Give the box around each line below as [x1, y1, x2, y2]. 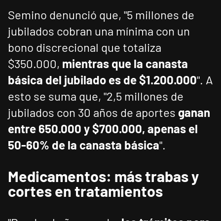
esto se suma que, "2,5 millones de [8, 89, 184, 104]
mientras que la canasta [62, 56, 188, 71]
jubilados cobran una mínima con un [8, 24, 190, 38]
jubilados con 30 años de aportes [8, 105, 178, 120]
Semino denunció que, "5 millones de [8, 7, 194, 22]
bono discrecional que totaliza [8, 40, 161, 55]
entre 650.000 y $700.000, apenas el [8, 121, 198, 136]
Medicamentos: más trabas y [8, 167, 199, 185]
